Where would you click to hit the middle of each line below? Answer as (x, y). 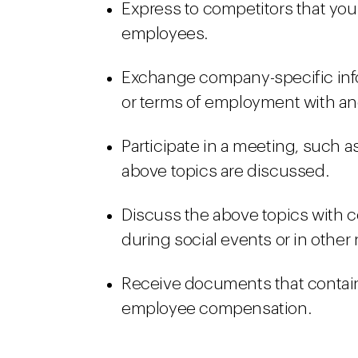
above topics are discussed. (225, 171)
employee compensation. (217, 309)
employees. (165, 34)
